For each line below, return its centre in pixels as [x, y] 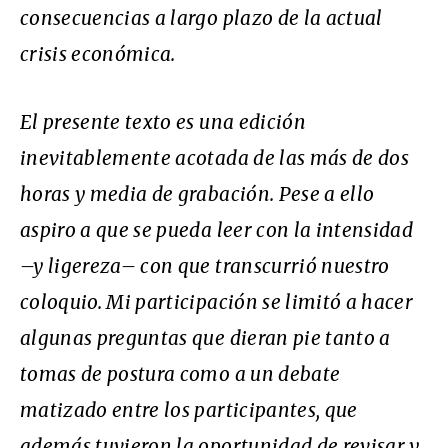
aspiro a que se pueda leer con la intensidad [217, 229]
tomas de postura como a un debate [180, 373]
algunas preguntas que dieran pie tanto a [205, 337]
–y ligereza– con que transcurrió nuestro [205, 265]
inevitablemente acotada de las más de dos [215, 157]
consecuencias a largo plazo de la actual [201, 17]
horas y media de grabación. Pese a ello [197, 193]
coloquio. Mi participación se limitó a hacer [217, 301]
